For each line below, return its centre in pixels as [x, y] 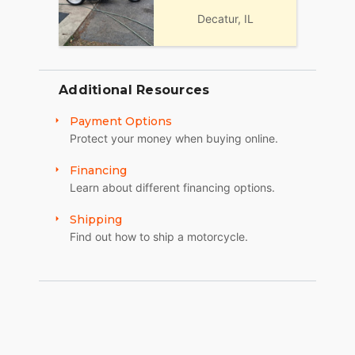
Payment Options [121, 122]
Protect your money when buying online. [174, 139]
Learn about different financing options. [172, 188]
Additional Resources [134, 90]
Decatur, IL [225, 18]
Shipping [96, 220]
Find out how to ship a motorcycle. [159, 237]
